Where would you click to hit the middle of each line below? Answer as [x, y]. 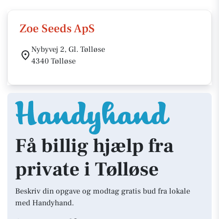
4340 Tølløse [54, 61]
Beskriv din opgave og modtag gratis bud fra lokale [103, 191]
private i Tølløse [87, 169]
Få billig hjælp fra [94, 146]
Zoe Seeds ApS [57, 29]
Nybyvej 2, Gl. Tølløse [68, 49]
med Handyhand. [44, 203]
